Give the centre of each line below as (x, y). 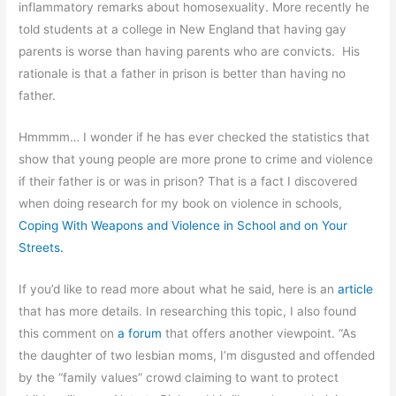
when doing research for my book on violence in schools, (181, 204)
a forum (140, 333)
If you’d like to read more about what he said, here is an (177, 289)
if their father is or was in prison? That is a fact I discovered (188, 182)
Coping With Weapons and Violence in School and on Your (183, 226)
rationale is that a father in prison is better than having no (183, 74)
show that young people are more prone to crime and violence (196, 160)
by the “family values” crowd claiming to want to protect (179, 377)
